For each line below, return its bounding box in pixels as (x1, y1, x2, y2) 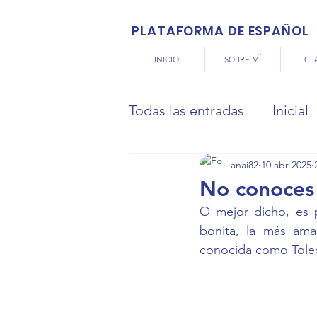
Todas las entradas (129, 102, 244, 119)
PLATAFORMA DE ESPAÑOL (132, 22, 309, 40)
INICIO (154, 54, 179, 64)
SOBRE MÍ (224, 54, 261, 64)
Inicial (272, 102, 309, 119)
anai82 (231, 158, 258, 171)
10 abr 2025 (261, 158, 311, 171)
